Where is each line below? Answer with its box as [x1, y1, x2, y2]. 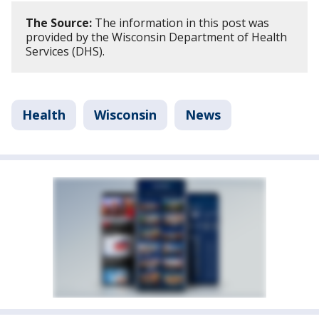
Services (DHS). [26, 43, 108, 59]
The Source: [26, 14, 92, 31]
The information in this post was [92, 14, 269, 31]
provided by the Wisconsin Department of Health [26, 28, 287, 45]
